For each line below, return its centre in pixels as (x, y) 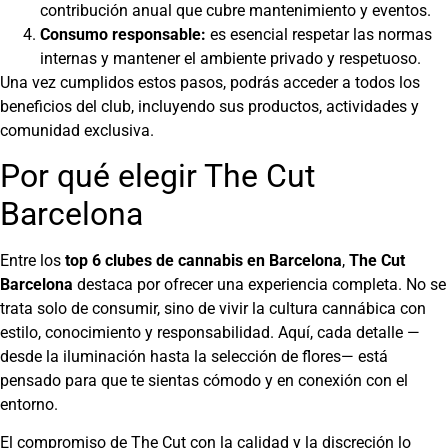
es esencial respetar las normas (319, 34)
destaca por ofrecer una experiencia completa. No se (259, 285)
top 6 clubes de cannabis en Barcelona (203, 261)
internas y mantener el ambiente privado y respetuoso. (230, 58)
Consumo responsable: (123, 34)
